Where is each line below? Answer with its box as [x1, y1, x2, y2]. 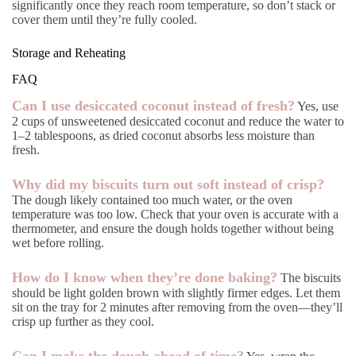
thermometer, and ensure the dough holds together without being [12, 222, 334, 236]
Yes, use [295, 99, 339, 114]
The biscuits [277, 271, 341, 285]
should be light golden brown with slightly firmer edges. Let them [12, 286, 340, 300]
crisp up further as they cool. [12, 315, 154, 329]
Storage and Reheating [12, 45, 126, 60]
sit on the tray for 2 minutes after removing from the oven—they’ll [12, 300, 342, 315]
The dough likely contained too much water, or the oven [12, 193, 292, 207]
